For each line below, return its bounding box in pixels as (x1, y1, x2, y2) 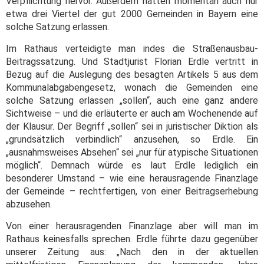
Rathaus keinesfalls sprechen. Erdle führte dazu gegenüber (6, 233, 258, 245)
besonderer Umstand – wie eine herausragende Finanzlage (6, 173, 258, 184)
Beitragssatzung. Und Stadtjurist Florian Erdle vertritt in (6, 56, 258, 68)
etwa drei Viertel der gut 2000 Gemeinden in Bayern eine (6, 8, 258, 20)
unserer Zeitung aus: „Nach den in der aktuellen (6, 246, 258, 258)
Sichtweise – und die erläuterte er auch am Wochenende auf (6, 108, 258, 120)
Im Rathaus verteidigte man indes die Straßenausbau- (6, 43, 258, 55)
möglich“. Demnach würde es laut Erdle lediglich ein (6, 160, 258, 171)
